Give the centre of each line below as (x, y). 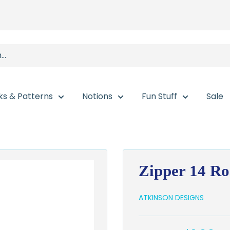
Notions (97, 96)
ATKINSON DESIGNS (171, 198)
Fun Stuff (159, 96)
